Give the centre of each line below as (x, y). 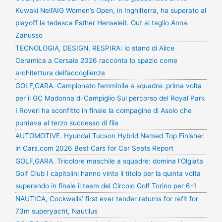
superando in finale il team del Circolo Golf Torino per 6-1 (106, 186)
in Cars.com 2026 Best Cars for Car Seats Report (94, 148)
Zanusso (29, 35)
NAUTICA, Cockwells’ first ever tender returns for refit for (107, 198)
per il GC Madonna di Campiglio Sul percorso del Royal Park (110, 98)
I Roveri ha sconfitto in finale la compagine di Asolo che (103, 110)
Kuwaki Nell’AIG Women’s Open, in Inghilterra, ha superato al (111, 10)
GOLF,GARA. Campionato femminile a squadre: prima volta (108, 85)
